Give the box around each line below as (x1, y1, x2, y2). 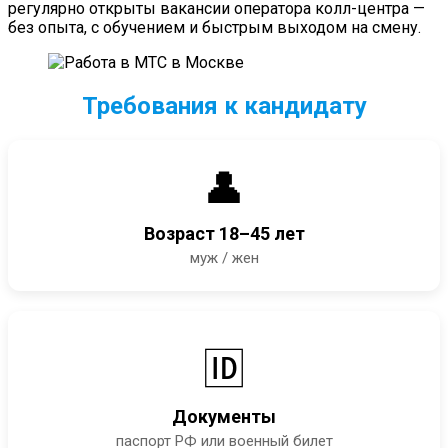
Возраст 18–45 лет (143, 222, 305, 244)
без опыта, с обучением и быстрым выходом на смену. (8, 17, 421, 37)
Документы (172, 405, 276, 427)
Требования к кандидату (81, 91, 367, 120)
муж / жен (189, 248, 259, 267)
